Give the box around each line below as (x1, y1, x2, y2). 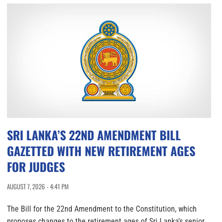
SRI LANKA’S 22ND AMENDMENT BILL (7, 126, 181, 144)
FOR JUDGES (7, 158, 65, 176)
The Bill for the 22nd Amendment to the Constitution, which (7, 204, 197, 214)
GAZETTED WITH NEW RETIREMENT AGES (7, 142, 195, 160)
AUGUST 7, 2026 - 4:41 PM (7, 181, 69, 192)
